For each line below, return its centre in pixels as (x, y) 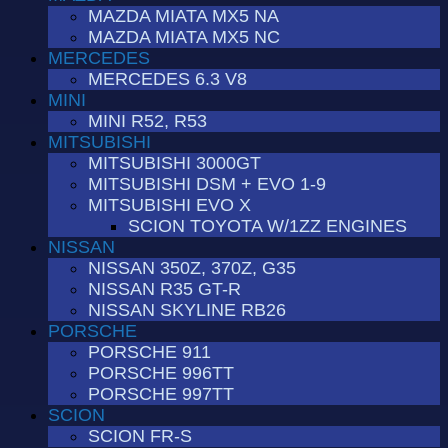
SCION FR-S (140, 435)
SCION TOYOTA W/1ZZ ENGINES (267, 225)
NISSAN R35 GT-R (164, 288)
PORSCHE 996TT (161, 372)
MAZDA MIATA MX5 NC (184, 36)
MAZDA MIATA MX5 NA (183, 15)
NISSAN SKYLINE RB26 (187, 309)
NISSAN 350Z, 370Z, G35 (192, 267)
